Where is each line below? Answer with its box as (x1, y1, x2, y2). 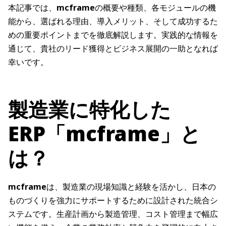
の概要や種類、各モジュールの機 (95, 2, 216, 14)
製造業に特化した (8, 95, 171, 124)
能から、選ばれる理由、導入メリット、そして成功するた (8, 16, 218, 27)
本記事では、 (8, 2, 56, 14)
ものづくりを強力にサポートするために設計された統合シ (8, 195, 218, 206)
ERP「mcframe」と (8, 120, 201, 148)
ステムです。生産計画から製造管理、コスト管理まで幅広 (8, 208, 218, 220)
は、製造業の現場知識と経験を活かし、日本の (46, 181, 216, 193)
